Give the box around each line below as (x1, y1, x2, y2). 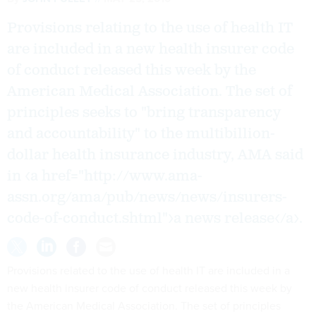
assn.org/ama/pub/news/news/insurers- (7, 188, 287, 207)
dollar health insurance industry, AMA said (7, 146, 303, 164)
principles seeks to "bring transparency (7, 104, 281, 122)
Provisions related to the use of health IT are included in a (7, 262, 290, 278)
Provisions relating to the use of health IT (7, 19, 293, 37)
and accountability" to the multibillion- (7, 125, 275, 143)
